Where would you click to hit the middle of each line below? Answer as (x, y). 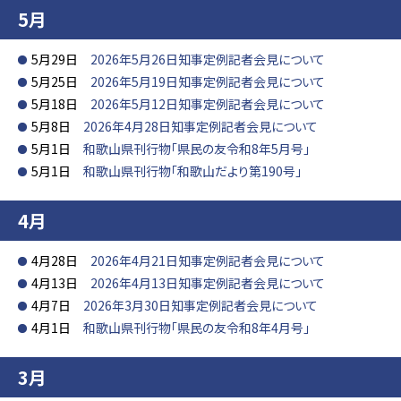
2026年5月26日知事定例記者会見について (208, 59)
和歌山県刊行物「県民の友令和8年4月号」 (196, 328)
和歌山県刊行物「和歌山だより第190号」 (192, 171)
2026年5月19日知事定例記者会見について (208, 81)
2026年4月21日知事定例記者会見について (208, 260)
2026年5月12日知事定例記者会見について (208, 104)
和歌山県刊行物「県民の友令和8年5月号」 (196, 149)
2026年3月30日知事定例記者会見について (200, 305)
